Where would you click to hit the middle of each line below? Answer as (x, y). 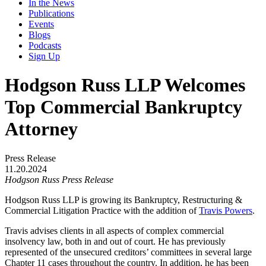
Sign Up (44, 56)
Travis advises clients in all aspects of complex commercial (114, 230)
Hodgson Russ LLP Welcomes (125, 85)
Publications (51, 13)
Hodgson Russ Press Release (59, 179)
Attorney (41, 129)
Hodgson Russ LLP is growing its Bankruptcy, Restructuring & (123, 199)
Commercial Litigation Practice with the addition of (102, 210)
